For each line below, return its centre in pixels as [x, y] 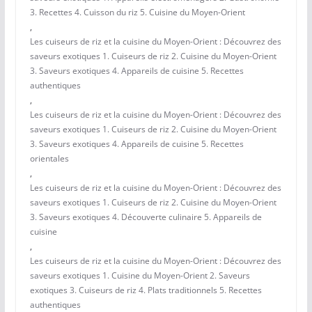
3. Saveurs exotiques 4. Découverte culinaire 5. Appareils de [146, 217]
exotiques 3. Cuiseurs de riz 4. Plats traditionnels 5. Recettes [146, 290]
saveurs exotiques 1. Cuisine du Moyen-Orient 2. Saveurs [140, 276]
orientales [49, 159]
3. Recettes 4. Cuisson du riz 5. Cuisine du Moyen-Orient [137, 13]
